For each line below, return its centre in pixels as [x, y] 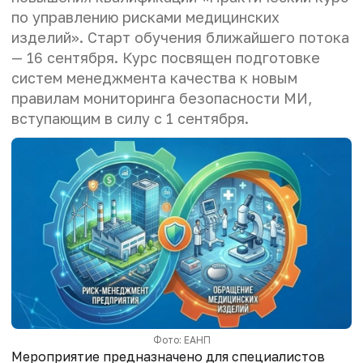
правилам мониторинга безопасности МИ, [162, 98]
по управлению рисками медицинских [145, 17]
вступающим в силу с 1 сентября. [130, 118]
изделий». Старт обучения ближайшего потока [180, 37]
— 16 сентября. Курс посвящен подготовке [166, 57]
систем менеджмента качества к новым [154, 77]
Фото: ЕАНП [181, 340]
